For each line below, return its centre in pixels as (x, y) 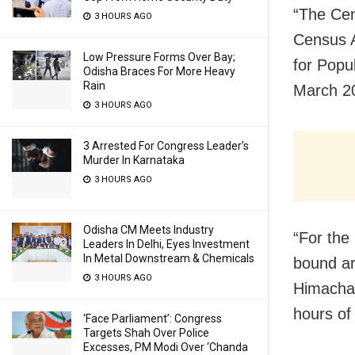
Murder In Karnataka (134, 160)
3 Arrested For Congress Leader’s (166, 146)
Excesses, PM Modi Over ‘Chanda (166, 347)
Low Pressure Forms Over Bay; (159, 57)
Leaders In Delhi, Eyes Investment (166, 244)
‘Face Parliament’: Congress (153, 319)
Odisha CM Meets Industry (149, 230)
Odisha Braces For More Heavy (159, 71)
